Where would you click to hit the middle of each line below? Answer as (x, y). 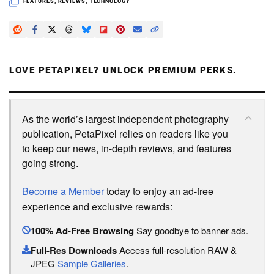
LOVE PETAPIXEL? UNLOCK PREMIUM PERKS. (123, 71)
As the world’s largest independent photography (125, 119)
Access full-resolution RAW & (177, 250)
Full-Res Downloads (74, 250)
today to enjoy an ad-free (159, 191)
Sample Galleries (92, 264)
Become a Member (63, 191)
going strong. (50, 163)
